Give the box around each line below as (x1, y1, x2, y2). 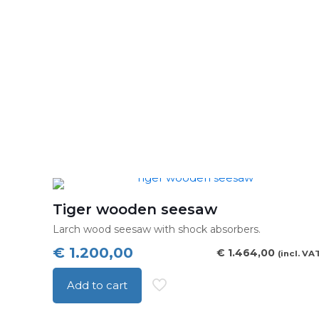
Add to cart (67, 278, 128, 292)
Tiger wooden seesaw (53, 201, 218, 218)
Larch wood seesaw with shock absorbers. (53, 223, 261, 236)
